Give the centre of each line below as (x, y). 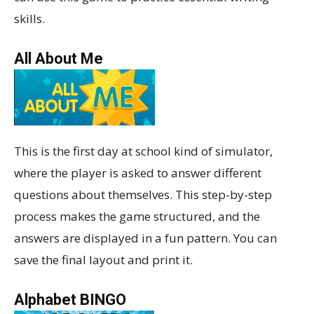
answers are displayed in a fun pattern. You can (145, 238)
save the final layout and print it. (103, 259)
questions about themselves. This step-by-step (143, 194)
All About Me (59, 58)
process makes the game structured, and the (137, 216)
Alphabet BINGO (70, 299)
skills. (29, 18)
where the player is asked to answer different (138, 172)
